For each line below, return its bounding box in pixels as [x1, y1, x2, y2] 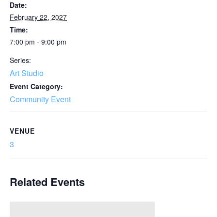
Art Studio [10, 67, 44, 78]
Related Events [10, 174, 85, 189]
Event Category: [10, 81, 63, 91]
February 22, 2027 [10, 12, 67, 22]
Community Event [10, 93, 71, 105]
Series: [10, 55, 31, 65]
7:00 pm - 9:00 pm [10, 37, 66, 46]
